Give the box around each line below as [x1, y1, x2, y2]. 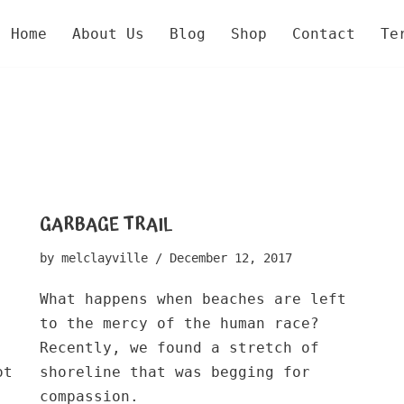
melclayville [61, 250, 148, 265]
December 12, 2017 [170, 250, 292, 265]
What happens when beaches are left [40, 289, 346, 308]
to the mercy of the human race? [40, 314, 319, 332]
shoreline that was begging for [40, 363, 310, 381]
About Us [72, 24, 144, 42]
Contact [292, 24, 355, 42]
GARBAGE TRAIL [40, 209, 172, 239]
